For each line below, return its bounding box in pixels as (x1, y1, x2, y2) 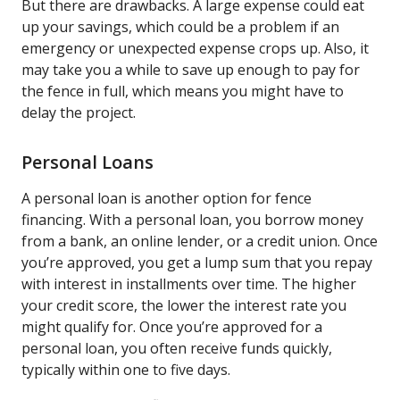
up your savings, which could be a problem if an (21, 16, 339, 37)
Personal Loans (21, 149, 154, 174)
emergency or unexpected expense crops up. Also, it (21, 37, 369, 58)
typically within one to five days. (21, 359, 230, 379)
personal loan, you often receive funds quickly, (21, 337, 332, 358)
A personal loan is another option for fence (21, 187, 312, 208)
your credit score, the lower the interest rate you (21, 295, 346, 315)
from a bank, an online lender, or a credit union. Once (21, 230, 378, 251)
